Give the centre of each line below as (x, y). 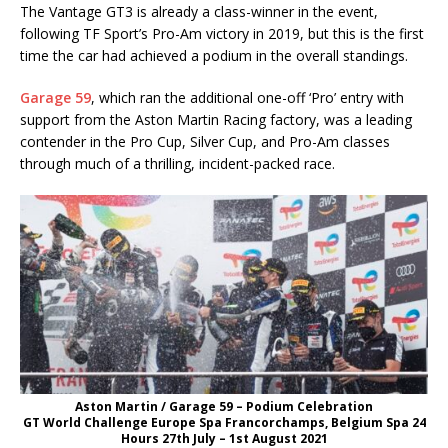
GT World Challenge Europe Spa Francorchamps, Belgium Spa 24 (224, 423)
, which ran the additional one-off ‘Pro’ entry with (247, 97)
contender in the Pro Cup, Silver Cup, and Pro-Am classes (205, 141)
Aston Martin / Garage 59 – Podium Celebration (224, 407)
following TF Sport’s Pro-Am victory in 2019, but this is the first (222, 33)
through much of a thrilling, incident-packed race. (177, 163)
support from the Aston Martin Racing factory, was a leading (216, 119)
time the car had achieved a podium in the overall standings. (214, 55)
